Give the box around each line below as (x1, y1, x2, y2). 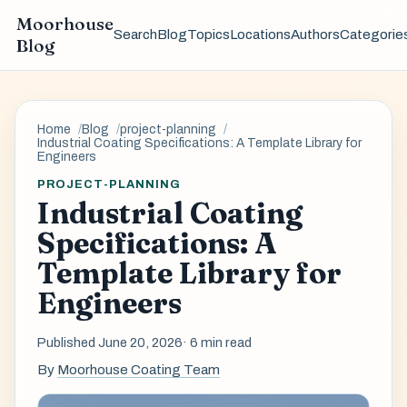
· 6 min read (183, 335, 252, 351)
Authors (290, 27, 340, 43)
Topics (186, 27, 230, 43)
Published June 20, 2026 (37, 335, 183, 351)
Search (113, 27, 157, 43)
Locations (229, 27, 291, 43)
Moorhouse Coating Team (57, 362, 220, 377)
